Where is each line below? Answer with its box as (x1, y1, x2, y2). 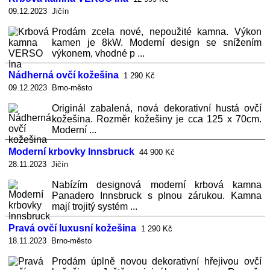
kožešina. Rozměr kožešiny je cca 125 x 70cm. (52, 114, 262, 124)
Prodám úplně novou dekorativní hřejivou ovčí (52, 256, 262, 266)
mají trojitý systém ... (52, 201, 137, 212)
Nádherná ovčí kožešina (8, 70, 119, 80)
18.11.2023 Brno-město (8, 236, 92, 245)
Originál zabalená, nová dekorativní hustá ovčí (52, 103, 262, 113)
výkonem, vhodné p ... (52, 48, 145, 58)
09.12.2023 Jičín (8, 7, 69, 16)
